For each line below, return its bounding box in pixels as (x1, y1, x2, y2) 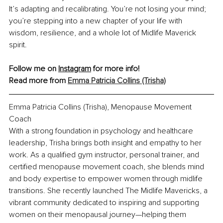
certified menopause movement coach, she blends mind (9, 161, 206, 172)
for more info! (91, 63, 141, 74)
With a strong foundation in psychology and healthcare (9, 125, 195, 136)
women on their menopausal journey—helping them (9, 209, 188, 220)
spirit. (9, 39, 27, 50)
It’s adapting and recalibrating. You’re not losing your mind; (9, 3, 208, 14)
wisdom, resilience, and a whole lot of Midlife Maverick (9, 27, 198, 38)
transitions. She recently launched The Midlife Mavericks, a (9, 185, 210, 196)
